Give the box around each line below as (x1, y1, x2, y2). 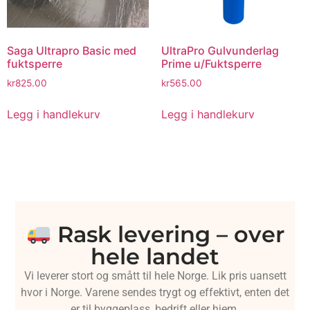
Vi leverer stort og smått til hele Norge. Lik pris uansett (24, 268, 286, 282)
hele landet (91, 242, 219, 270)
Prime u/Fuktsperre (161, 57, 262, 71)
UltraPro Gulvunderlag (161, 44, 279, 58)
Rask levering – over (51, 220, 284, 248)
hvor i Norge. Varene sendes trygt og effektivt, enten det (21, 285, 289, 299)
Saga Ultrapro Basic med (7, 44, 136, 58)
